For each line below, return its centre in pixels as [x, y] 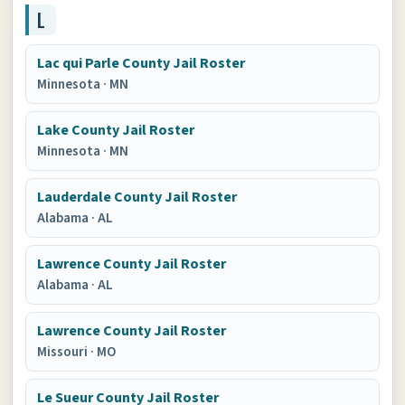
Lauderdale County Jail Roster [137, 197]
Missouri [64, 352]
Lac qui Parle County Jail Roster [141, 63]
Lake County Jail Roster [116, 130]
